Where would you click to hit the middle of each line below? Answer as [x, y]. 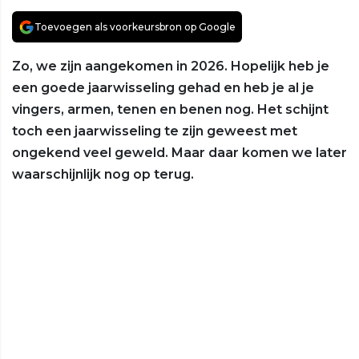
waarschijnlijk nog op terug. [103, 175]
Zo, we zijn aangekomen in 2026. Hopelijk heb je [171, 67]
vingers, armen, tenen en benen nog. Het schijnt [170, 110]
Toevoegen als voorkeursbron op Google [135, 27]
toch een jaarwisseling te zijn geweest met [155, 131]
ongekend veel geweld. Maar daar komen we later [179, 153]
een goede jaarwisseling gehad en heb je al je [163, 88]
